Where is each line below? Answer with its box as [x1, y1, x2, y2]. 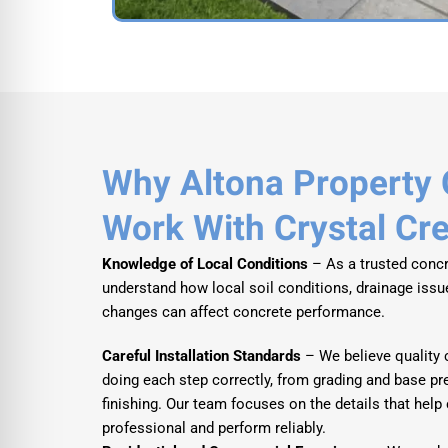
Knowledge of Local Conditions [102, 254, 308, 273]
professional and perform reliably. [102, 418, 326, 437]
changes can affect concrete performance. [102, 302, 385, 321]
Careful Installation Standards [102, 346, 301, 365]
